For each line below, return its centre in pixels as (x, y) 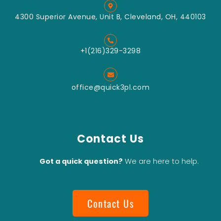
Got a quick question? (81, 162)
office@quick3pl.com (110, 88)
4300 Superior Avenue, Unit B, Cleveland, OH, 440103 (110, 17)
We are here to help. (161, 162)
